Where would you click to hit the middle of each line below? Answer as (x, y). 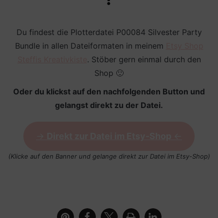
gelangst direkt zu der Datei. (109, 105)
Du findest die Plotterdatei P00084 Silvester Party (109, 32)
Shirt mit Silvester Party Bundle (83, 176)
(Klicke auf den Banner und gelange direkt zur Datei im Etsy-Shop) (109, 156)
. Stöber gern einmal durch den (144, 59)
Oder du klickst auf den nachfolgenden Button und (109, 91)
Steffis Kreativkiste (52, 59)
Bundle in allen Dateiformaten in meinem (90, 45)
